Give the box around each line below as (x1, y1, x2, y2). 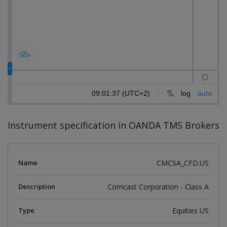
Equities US (172, 206, 209, 215)
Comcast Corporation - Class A (107, 182, 209, 192)
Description (18, 182, 55, 191)
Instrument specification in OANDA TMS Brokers (8, 119, 219, 131)
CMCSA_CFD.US (157, 158, 209, 168)
